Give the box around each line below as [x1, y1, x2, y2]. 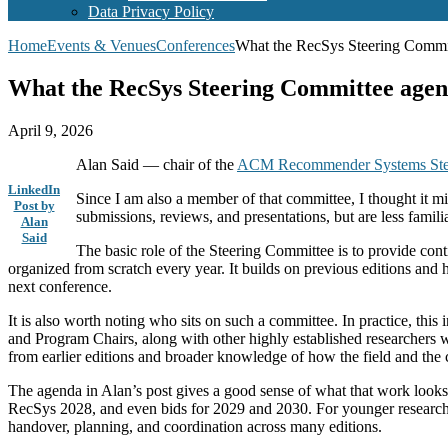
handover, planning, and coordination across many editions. [8, 418, 382, 436]
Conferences [156, 37, 235, 55]
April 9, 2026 [8, 122, 93, 140]
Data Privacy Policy [88, 3, 214, 21]
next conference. [8, 278, 112, 296]
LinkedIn [8, 182, 60, 198]
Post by [13, 198, 55, 214]
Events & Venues [47, 37, 156, 55]
